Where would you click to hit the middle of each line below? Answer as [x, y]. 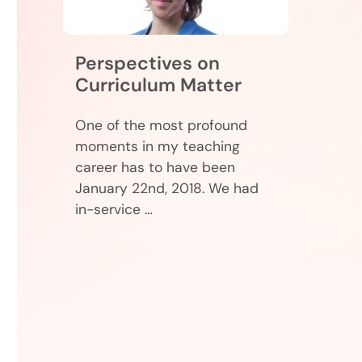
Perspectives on [147, 63]
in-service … [114, 209]
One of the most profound [161, 125]
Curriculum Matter [158, 85]
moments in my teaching [158, 146]
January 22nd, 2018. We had [167, 188]
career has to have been [155, 167]
